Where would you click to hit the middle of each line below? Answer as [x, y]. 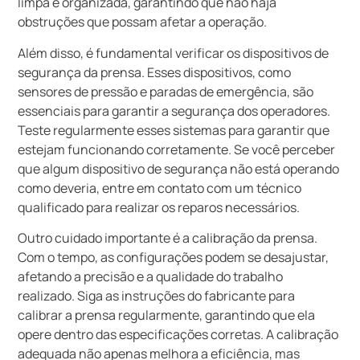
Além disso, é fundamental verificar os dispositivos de [174, 53]
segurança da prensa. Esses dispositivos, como [155, 72]
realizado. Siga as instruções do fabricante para [157, 296]
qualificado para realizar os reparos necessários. [159, 207]
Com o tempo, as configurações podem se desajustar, [174, 258]
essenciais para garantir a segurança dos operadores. [174, 110]
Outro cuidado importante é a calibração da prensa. [168, 238]
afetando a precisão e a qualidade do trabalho [151, 277]
